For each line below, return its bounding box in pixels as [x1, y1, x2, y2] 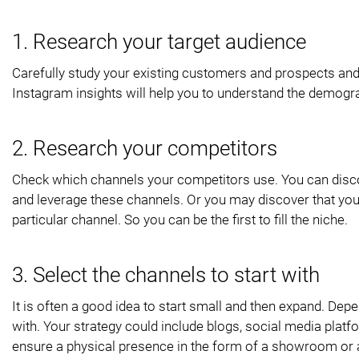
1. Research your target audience [12, 29, 306, 54]
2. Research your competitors [12, 135, 277, 160]
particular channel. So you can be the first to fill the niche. [12, 211, 348, 228]
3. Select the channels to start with [12, 262, 320, 287]
